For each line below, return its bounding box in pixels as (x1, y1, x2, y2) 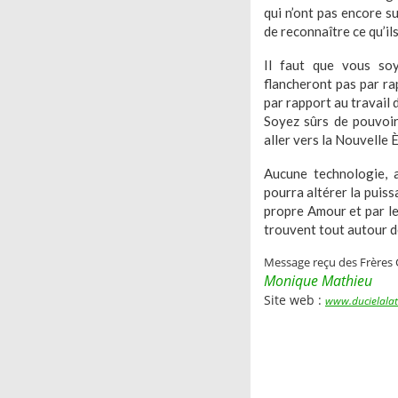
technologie (314, 165, 385, 181)
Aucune (264, 165, 314, 181)
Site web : (264, 291, 325, 308)
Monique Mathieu (264, 271, 372, 291)
